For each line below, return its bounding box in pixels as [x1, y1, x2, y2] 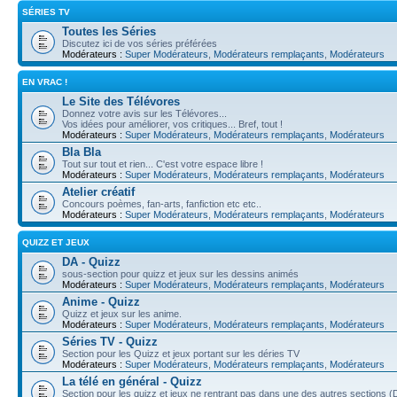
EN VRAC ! [22, 76, 67, 87]
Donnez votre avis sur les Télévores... [62, 107, 227, 119]
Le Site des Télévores [62, 94, 180, 108]
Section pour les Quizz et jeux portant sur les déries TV [62, 347, 300, 359]
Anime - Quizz [62, 294, 140, 308]
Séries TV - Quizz [62, 334, 158, 348]
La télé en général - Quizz [62, 374, 202, 388]
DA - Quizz [62, 254, 121, 269]
